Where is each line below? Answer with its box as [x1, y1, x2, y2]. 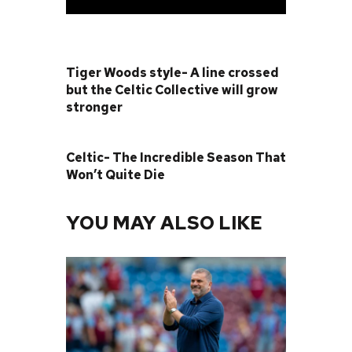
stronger [66, 99, 123, 116]
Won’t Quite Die [66, 166, 165, 183]
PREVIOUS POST [82, 46, 179, 60]
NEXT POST [66, 130, 134, 145]
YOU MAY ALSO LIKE [66, 210, 262, 235]
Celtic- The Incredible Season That [66, 148, 286, 166]
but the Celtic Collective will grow [66, 82, 278, 99]
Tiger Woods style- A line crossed [66, 64, 279, 82]
